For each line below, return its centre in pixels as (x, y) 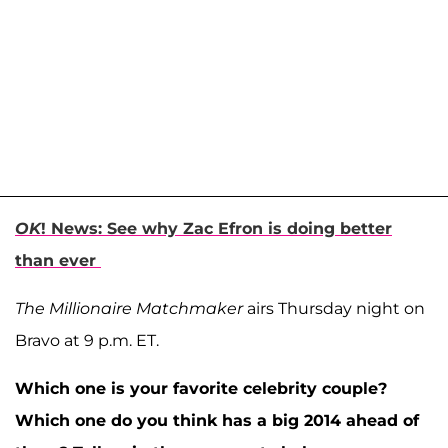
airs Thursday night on (334, 308)
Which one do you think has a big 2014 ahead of (217, 420)
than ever (58, 260)
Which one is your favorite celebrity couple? (201, 388)
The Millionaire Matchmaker (129, 308)
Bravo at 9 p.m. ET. (87, 340)
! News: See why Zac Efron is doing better (216, 228)
